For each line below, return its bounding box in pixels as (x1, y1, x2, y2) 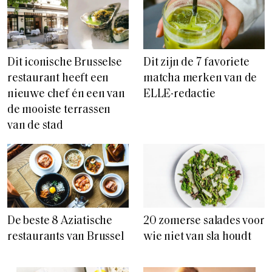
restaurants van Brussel (7, 231, 124, 243)
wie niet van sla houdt (143, 231, 251, 243)
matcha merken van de (143, 72, 257, 84)
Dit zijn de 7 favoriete (143, 56, 250, 69)
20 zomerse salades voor (143, 215, 265, 227)
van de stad (7, 120, 63, 132)
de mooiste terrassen (7, 104, 111, 116)
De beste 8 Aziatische (7, 215, 113, 227)
